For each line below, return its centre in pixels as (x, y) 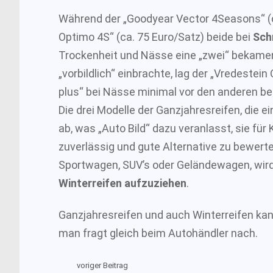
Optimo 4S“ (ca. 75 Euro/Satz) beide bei (156, 37)
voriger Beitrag (102, 265)
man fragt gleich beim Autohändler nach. (158, 233)
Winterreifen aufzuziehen (122, 183)
